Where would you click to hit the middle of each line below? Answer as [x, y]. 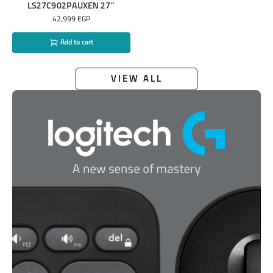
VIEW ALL [136, 79]
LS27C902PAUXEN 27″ [71, 6]
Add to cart [76, 42]
